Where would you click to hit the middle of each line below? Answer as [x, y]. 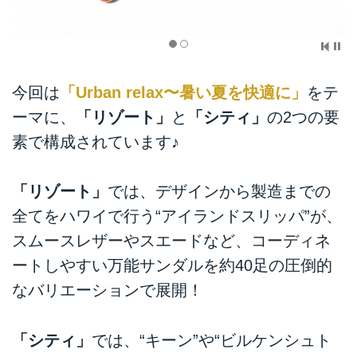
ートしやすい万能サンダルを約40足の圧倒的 [172, 266]
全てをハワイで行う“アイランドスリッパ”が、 [177, 216]
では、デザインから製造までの [219, 192]
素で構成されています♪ [96, 142]
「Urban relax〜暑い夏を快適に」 [183, 93]
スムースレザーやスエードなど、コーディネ [171, 241]
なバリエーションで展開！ [108, 290]
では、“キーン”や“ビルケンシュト [212, 340]
